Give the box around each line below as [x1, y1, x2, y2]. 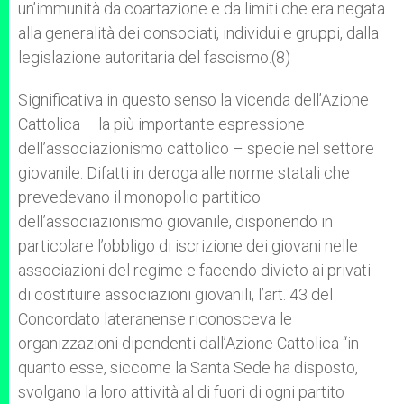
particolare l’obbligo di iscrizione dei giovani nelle [18, 236, 358, 255]
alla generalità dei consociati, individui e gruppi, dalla [18, 23, 379, 42]
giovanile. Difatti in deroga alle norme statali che [18, 163, 350, 182]
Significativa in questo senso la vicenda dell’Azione [18, 90, 369, 109]
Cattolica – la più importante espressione [18, 115, 305, 133]
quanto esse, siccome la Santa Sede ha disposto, [18, 358, 358, 377]
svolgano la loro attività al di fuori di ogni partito [18, 382, 344, 401]
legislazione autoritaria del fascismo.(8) [18, 48, 290, 67]
